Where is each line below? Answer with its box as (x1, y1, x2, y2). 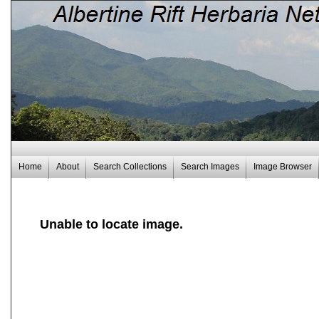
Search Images (181, 162, 239, 172)
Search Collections (93, 162, 167, 172)
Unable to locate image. (40, 217, 183, 231)
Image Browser (253, 162, 312, 172)
